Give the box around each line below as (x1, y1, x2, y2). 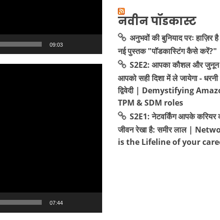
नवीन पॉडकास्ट (118, 13, 196, 29)
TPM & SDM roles (118, 97, 183, 108)
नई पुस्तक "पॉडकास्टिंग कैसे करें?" (118, 46, 217, 56)
